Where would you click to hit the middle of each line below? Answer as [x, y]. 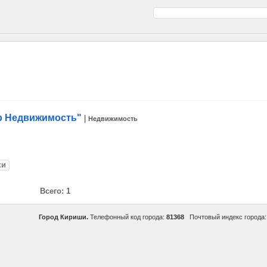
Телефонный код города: [127, 217]
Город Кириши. [63, 217]
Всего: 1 [55, 191]
